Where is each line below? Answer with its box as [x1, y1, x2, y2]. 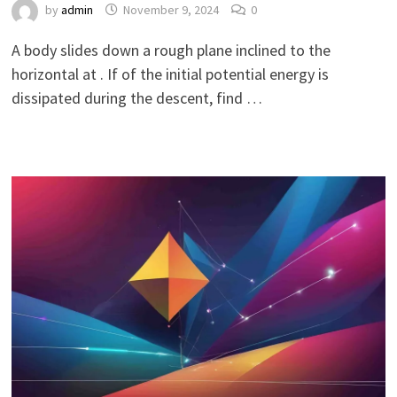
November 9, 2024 [122, 2, 219, 19]
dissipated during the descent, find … [11, 88, 262, 109]
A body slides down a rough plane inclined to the [11, 40, 331, 61]
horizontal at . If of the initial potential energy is [11, 64, 329, 85]
